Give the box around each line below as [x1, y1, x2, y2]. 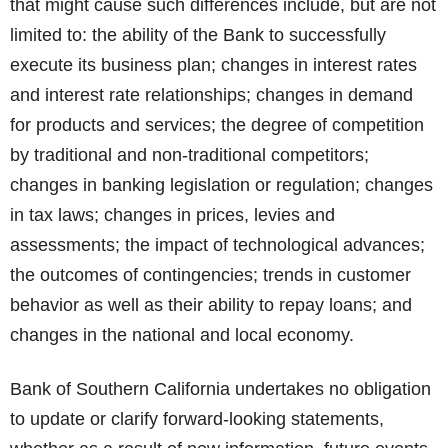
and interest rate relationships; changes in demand [10, 85, 413, 105]
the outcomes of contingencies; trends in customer [10, 265, 411, 285]
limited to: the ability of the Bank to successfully [10, 25, 386, 45]
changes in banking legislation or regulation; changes [10, 175, 433, 195]
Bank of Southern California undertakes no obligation [10, 379, 431, 399]
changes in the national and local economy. [10, 325, 354, 345]
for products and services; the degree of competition [10, 115, 424, 135]
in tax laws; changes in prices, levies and [10, 205, 335, 225]
